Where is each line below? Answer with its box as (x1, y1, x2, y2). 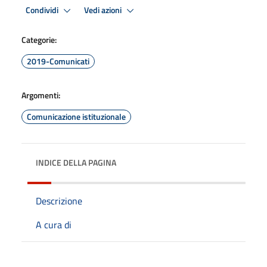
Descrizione (36, 194, 82, 208)
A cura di (36, 218, 72, 232)
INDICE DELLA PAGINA (36, 156, 116, 169)
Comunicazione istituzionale (27, 110, 126, 123)
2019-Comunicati (27, 55, 89, 67)
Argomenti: (21, 89, 60, 101)
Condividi (26, 3, 60, 17)
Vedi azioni (84, 3, 123, 17)
